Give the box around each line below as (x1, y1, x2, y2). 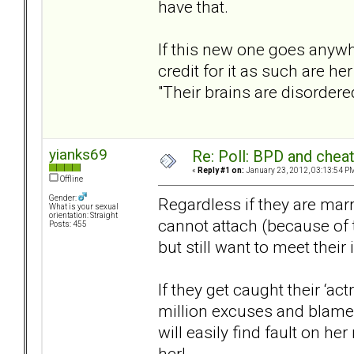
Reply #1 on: (198, 166, 244, 175)
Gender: (49, 194, 78, 203)
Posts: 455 (49, 220, 87, 229)
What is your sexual (49, 202, 119, 212)
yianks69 (49, 145, 107, 164)
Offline (58, 175, 83, 184)
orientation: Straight (49, 211, 118, 220)
